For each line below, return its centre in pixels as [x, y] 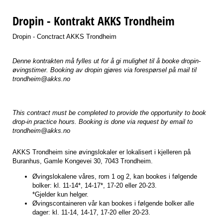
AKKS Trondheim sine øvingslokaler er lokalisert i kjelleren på [102, 152]
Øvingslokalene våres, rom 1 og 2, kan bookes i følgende [115, 176]
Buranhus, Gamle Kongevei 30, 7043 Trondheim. [83, 161]
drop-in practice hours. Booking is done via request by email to [103, 121]
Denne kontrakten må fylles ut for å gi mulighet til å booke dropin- [107, 61]
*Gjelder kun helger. [60, 194]
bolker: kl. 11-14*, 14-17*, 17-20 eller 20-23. [95, 185]
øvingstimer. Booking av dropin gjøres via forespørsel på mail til [105, 70]
